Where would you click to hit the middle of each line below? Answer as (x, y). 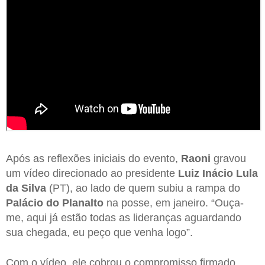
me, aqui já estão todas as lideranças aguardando (124, 217)
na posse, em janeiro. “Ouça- (174, 203)
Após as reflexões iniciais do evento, (93, 158)
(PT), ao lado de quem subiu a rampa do (143, 188)
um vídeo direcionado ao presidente (92, 173)
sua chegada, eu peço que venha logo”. (99, 232)
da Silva (26, 188)
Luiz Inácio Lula (218, 173)
